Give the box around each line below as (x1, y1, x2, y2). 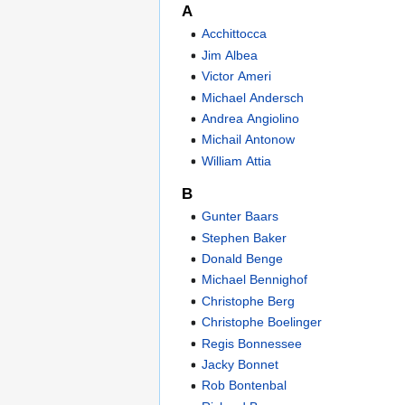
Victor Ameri (202, 69, 272, 84)
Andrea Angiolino (202, 111, 300, 127)
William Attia (202, 153, 272, 168)
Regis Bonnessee (202, 335, 303, 351)
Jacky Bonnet (202, 356, 279, 372)
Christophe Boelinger (202, 315, 323, 330)
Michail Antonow (202, 132, 296, 147)
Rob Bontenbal (202, 378, 287, 393)
